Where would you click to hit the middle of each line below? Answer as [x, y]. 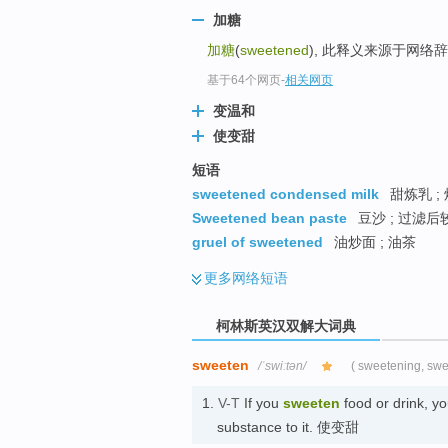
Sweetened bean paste [269, 218]
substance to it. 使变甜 [288, 427]
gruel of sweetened [257, 242]
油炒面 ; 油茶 [373, 242]
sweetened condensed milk [285, 194]
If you [261, 403]
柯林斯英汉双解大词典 [286, 325]
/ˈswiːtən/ [282, 366]
